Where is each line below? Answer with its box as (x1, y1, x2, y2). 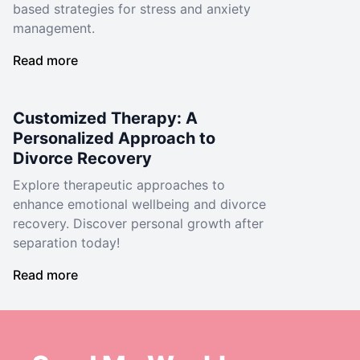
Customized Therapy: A (13, 108, 198, 128)
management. (13, 20, 95, 36)
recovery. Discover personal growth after (13, 215, 264, 231)
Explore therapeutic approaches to (13, 177, 225, 193)
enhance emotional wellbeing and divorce (13, 196, 266, 212)
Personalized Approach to (13, 129, 215, 148)
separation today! (13, 235, 120, 251)
